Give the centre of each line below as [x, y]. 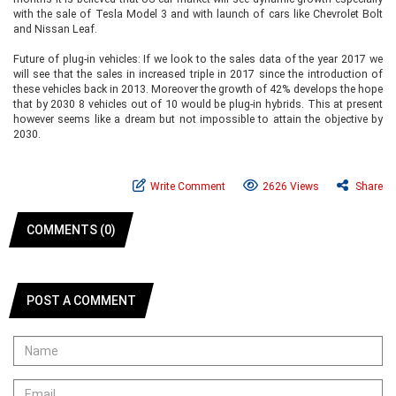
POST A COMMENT [81, 301]
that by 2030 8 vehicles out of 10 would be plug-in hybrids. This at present [198, 104]
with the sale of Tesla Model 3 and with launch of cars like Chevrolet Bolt [198, 14]
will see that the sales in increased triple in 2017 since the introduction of [198, 74]
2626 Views [291, 187]
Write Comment [188, 187]
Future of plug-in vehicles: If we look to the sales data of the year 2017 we [198, 59]
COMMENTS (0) [71, 230]
